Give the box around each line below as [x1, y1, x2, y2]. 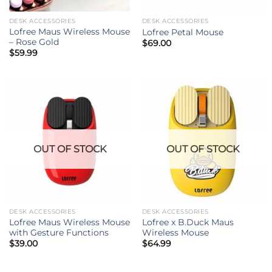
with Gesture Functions [8, 227, 109, 237]
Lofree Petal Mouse [141, 27, 223, 37]
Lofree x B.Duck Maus [141, 217, 234, 227]
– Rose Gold [8, 36, 59, 47]
